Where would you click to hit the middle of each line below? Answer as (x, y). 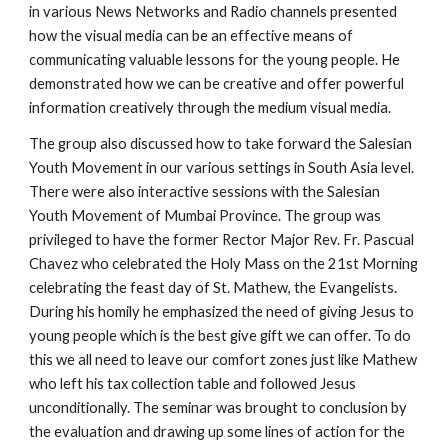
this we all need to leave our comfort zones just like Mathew (223, 359)
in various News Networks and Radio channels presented (213, 11)
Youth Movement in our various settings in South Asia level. (223, 167)
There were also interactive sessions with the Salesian (205, 191)
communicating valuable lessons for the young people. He (215, 59)
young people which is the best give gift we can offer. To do (220, 335)
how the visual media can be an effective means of (191, 35)
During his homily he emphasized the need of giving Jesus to (222, 311)
